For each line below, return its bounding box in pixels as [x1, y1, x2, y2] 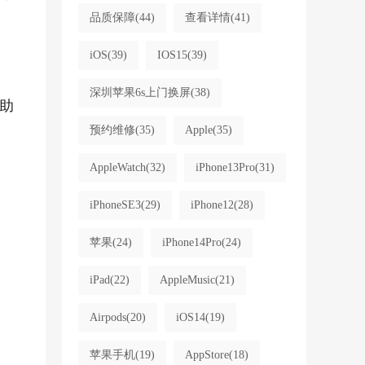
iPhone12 [190, 199, 234, 211]
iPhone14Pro [161, 236, 222, 248]
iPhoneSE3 [89, 199, 141, 211]
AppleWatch [89, 161, 146, 174]
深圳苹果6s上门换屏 [89, 86, 191, 99]
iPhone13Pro [195, 161, 255, 174]
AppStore [184, 349, 229, 361]
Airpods [89, 311, 126, 323]
